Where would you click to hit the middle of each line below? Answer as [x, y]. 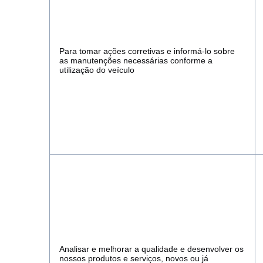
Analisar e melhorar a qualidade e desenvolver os [151, 249]
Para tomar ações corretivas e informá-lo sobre [147, 51]
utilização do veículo [97, 70]
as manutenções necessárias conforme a [136, 60]
